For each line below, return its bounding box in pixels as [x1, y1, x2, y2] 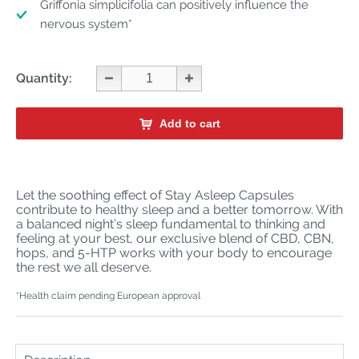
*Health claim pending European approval [16, 290, 200, 301]
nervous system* [40, 17, 132, 31]
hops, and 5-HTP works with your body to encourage [16, 245, 332, 260]
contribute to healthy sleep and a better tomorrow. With [16, 202, 343, 217]
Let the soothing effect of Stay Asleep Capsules [16, 188, 294, 203]
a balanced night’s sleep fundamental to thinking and [16, 216, 325, 232]
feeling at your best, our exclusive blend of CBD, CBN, [16, 231, 334, 246]
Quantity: [16, 71, 72, 86]
